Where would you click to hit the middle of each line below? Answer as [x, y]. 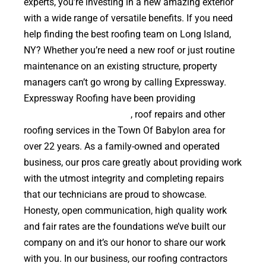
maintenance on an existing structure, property [121, 66]
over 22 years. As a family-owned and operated [122, 146]
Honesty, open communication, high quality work [125, 210]
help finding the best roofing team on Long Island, [127, 34]
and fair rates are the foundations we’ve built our [125, 227]
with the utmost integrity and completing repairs [124, 178]
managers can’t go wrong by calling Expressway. [125, 82]
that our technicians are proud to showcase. [115, 194]
